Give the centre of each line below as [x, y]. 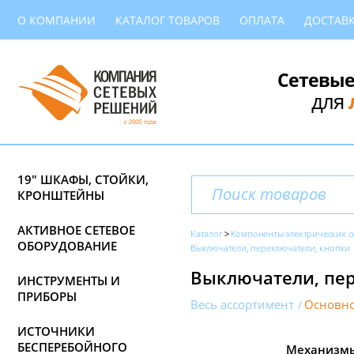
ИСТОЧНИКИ [56, 331]
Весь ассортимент [242, 305]
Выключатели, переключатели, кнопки [271, 248]
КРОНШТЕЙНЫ [61, 195]
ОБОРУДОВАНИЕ [67, 246]
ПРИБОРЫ [47, 296]
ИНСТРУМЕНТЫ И [69, 281]
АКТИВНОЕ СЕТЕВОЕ [76, 230]
